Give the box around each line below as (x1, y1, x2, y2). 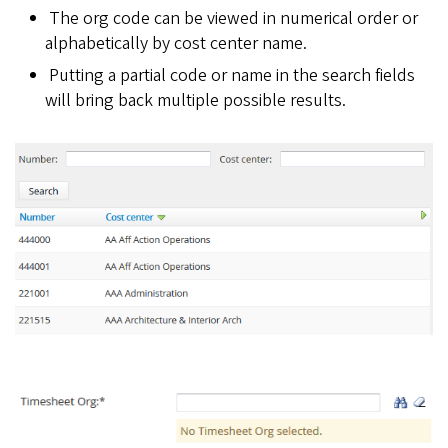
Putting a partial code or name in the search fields (48, 63, 415, 89)
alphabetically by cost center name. (45, 31, 307, 56)
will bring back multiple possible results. (45, 88, 346, 114)
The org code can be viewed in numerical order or (48, 6, 418, 31)
